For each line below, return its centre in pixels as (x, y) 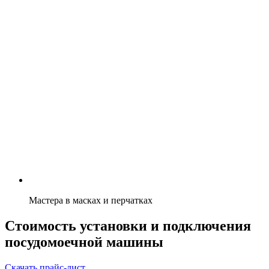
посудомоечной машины (84, 242)
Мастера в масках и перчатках (91, 200)
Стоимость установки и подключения (128, 225)
